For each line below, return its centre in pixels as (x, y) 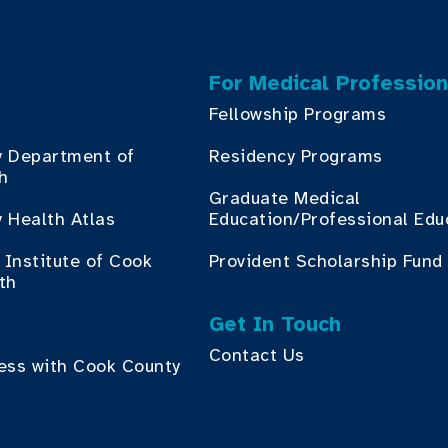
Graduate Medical (284, 198)
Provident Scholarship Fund (325, 261)
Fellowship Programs (297, 114)
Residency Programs (295, 156)
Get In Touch (274, 324)
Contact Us (256, 355)
